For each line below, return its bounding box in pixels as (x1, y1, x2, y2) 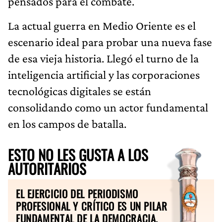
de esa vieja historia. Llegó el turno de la (8, 51, 199, 65)
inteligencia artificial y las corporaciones (8, 67, 200, 81)
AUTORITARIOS (8, 158, 86, 179)
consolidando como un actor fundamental (8, 100, 208, 114)
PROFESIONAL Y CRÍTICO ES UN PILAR (16, 198, 167, 214)
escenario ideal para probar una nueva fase (8, 35, 212, 49)
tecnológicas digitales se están (8, 84, 151, 98)
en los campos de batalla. (8, 116, 126, 130)
